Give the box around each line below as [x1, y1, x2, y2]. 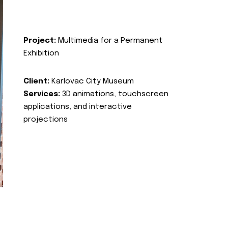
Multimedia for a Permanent [56, 37, 163, 45]
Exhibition [23, 49, 59, 58]
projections [23, 116, 68, 124]
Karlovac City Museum [49, 77, 134, 85]
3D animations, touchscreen [60, 90, 168, 98]
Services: [23, 90, 60, 98]
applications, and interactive [23, 103, 132, 111]
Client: [23, 77, 49, 85]
